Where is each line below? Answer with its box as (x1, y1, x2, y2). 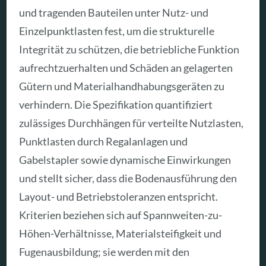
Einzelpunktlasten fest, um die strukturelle (19, 24, 215, 37)
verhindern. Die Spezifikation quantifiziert (19, 97, 213, 111)
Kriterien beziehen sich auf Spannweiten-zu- (19, 208, 223, 221)
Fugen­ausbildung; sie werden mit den (19, 245, 190, 258)
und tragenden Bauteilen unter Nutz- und (19, 5, 209, 19)
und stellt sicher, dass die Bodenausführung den (19, 171, 237, 185)
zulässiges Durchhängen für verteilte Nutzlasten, (19, 116, 244, 129)
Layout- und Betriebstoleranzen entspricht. (19, 189, 218, 203)
